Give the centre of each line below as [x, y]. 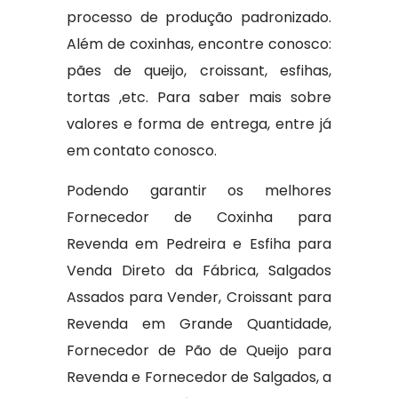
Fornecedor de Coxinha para [199, 217]
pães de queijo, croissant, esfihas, [199, 71]
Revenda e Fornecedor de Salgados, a [199, 377]
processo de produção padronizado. [199, 17]
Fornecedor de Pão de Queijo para [199, 350]
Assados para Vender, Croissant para [199, 297]
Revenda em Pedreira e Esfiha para [199, 244]
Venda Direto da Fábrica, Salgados [199, 271]
